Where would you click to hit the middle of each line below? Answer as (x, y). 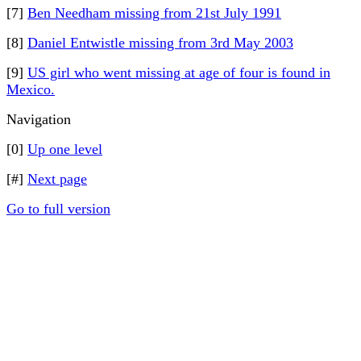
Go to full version (58, 209)
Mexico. (31, 89)
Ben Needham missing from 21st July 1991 (154, 13)
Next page (57, 179)
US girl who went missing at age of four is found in (179, 73)
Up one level (65, 149)
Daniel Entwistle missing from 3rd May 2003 (160, 43)
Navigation (39, 119)
